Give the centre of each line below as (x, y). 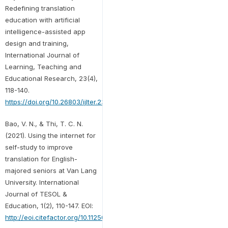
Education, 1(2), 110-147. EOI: (49, 205)
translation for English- (41, 159)
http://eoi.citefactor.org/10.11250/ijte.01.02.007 (77, 217)
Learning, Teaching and (43, 66)
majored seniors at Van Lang (51, 170)
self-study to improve (39, 147)
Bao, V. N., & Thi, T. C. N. (44, 123)
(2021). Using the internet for (50, 135)
